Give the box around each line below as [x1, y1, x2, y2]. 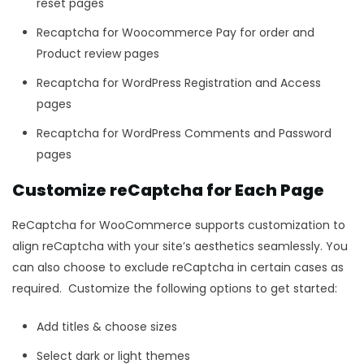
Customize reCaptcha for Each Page [12, 179, 324, 202]
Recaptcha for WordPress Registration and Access [37, 75, 321, 92]
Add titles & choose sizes [37, 318, 177, 336]
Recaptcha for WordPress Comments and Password [37, 125, 331, 142]
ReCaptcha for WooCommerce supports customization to [12, 217, 345, 234]
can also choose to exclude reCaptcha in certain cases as [12, 259, 344, 276]
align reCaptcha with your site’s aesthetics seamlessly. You [12, 238, 348, 255]
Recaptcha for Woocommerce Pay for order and [37, 24, 314, 41]
